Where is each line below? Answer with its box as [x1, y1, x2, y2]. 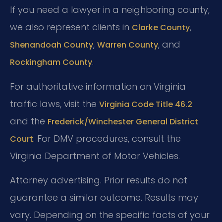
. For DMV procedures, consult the [33, 132, 181, 145]
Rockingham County [10, 56, 92, 68]
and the [10, 114, 48, 127]
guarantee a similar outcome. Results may [10, 191, 198, 204]
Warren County [97, 39, 158, 51]
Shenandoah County [10, 39, 93, 51]
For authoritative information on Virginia [10, 80, 186, 93]
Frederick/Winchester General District [48, 115, 198, 127]
